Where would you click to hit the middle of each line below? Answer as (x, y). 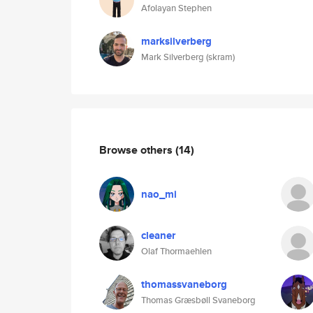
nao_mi (159, 194)
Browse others (137, 150)
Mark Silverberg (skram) (188, 57)
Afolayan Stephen (176, 8)
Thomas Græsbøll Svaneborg (198, 300)
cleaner (158, 235)
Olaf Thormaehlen (176, 251)
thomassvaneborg (184, 284)
